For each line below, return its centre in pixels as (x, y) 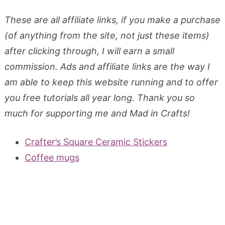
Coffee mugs (52, 157)
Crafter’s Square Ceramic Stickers (96, 142)
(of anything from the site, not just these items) (107, 35)
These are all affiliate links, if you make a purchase (112, 20)
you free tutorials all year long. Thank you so (99, 97)
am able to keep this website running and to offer (111, 82)
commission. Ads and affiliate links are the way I (107, 66)
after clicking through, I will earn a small (89, 51)
